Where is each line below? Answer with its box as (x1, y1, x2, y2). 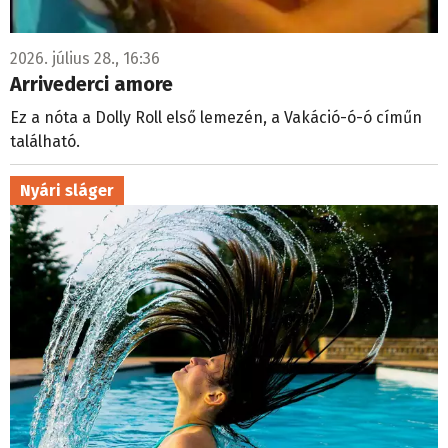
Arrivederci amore (10, 72, 173, 97)
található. (10, 132, 80, 152)
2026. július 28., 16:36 (10, 49, 160, 69)
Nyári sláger (20, 181, 114, 201)
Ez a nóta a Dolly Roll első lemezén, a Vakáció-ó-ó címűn (10, 108, 422, 128)
